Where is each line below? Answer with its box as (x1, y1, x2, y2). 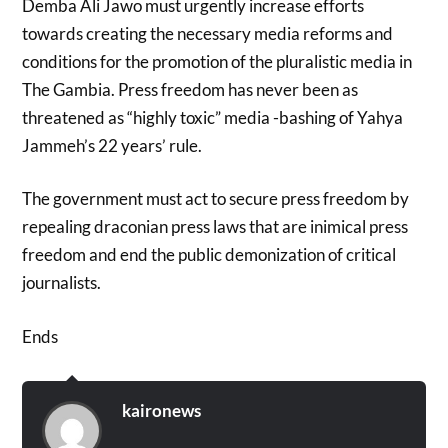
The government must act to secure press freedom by (22, 188, 410, 210)
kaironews (122, 399, 202, 421)
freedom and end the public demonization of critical (22, 244, 397, 266)
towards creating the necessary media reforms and (22, 22, 394, 44)
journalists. (22, 272, 102, 294)
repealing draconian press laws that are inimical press (22, 216, 409, 238)
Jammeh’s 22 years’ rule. (22, 134, 203, 156)
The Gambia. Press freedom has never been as (22, 78, 359, 100)
